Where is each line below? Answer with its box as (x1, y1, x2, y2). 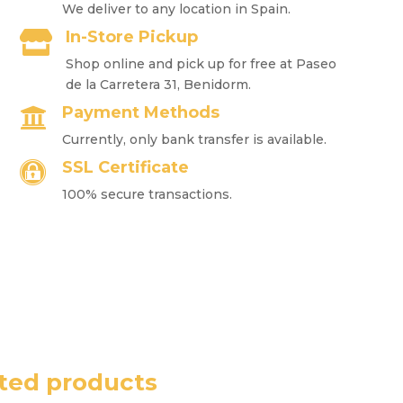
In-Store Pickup (66, 26, 199, 47)
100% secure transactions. (62, 185, 233, 202)
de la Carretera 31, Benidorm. (66, 76, 252, 93)
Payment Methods (62, 102, 220, 122)
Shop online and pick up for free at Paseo (66, 55, 337, 72)
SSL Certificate (62, 157, 190, 177)
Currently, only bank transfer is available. (62, 130, 327, 148)
